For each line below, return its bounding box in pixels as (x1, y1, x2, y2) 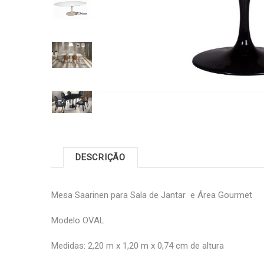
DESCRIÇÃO (75, 152, 126, 163)
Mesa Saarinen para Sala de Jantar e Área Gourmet (51, 190, 255, 200)
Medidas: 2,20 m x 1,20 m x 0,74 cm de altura (51, 240, 224, 251)
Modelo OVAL (51, 215, 107, 226)
